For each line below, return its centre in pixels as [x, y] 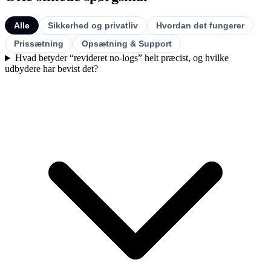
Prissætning [39, 44]
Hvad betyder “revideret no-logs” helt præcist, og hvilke [122, 58]
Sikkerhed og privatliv [93, 26]
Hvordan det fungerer [200, 26]
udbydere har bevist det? [51, 69]
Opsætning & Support [127, 44]
